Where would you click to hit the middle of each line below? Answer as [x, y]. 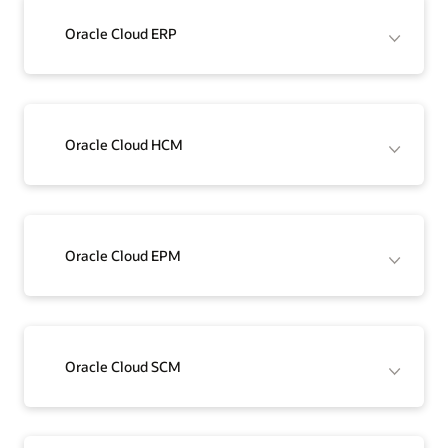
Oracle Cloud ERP [121, 33]
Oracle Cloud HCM [124, 144]
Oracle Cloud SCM [123, 366]
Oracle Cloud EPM [123, 255]
